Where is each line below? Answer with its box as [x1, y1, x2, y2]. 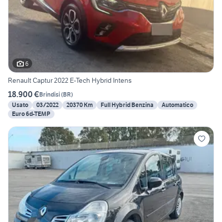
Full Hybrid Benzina [101, 101, 154, 109]
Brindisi [39, 90, 60, 98]
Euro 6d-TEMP [12, 110, 51, 118]
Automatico [162, 101, 193, 109]
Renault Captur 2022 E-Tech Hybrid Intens [8, 76, 132, 85]
